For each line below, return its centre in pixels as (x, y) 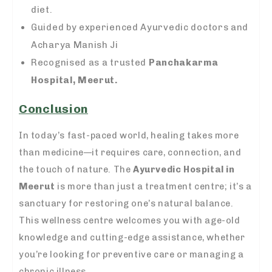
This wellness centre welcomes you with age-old (130, 220)
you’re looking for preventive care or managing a (131, 254)
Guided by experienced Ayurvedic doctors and (140, 28)
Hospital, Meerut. (74, 80)
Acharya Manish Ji (75, 45)
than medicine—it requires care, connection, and (130, 152)
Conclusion (53, 109)
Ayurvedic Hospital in (184, 169)
